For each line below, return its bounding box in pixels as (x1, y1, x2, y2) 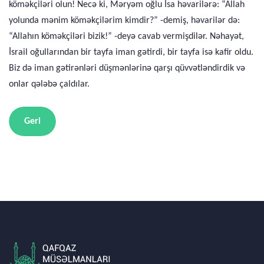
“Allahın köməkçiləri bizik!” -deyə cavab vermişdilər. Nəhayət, (9, 32, 244, 41)
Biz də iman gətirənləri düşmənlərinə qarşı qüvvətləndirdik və (9, 64, 245, 73)
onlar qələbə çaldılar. (9, 80, 90, 89)
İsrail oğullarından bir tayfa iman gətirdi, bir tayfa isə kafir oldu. (9, 48, 253, 57)
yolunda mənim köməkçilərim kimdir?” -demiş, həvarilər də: (9, 16, 240, 25)
